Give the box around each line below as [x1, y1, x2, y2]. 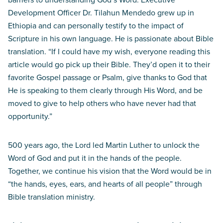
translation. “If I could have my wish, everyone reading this [8, 46, 210, 57]
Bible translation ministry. [8, 191, 95, 203]
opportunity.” [8, 111, 52, 122]
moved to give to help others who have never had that [8, 98, 196, 109]
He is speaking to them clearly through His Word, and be [8, 85, 203, 96]
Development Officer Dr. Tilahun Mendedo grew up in [8, 7, 194, 18]
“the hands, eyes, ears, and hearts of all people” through [8, 178, 202, 190]
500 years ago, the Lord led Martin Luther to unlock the [8, 139, 200, 151]
